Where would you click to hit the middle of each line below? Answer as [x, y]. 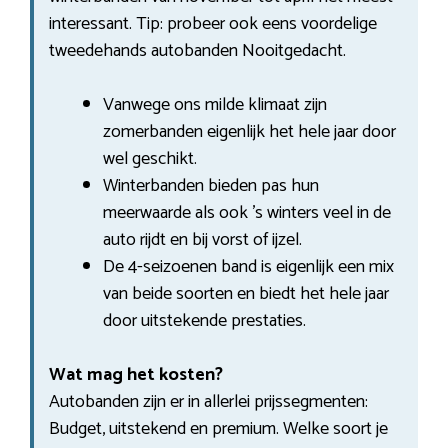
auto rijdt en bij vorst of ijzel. [202, 239]
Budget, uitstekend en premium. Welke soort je [218, 428]
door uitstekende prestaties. [204, 320]
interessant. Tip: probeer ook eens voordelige [213, 23]
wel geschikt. [150, 158]
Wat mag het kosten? [136, 374]
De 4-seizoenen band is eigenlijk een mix [248, 266]
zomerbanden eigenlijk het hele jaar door [249, 131]
